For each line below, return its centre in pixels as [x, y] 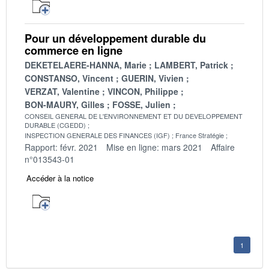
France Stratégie [200, 135]
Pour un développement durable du [115, 38]
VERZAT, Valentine [62, 91]
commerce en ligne [74, 50]
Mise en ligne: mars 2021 [154, 147]
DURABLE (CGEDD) [55, 125]
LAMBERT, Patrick [191, 65]
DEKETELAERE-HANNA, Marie [86, 65]
